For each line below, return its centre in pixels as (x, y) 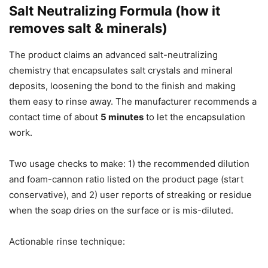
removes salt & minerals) (88, 28)
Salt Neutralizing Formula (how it (115, 11)
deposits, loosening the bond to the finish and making (122, 86)
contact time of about (55, 117)
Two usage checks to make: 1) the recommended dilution (129, 164)
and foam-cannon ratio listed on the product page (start (126, 179)
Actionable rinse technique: (67, 242)
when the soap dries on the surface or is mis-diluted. (121, 211)
